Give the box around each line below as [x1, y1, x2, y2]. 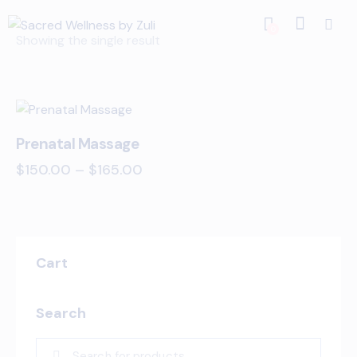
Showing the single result [16, 32, 160, 49]
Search [36, 303, 86, 323]
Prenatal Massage [16, 133, 139, 154]
